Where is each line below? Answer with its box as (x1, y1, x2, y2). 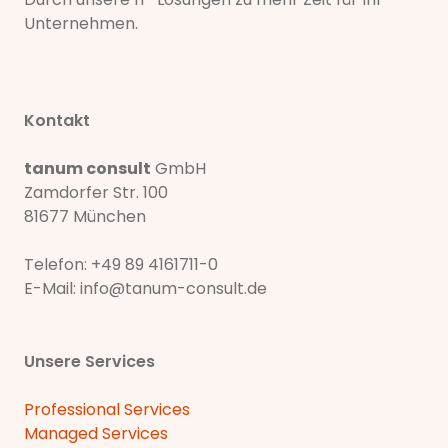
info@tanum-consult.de (80, 277, 267, 301)
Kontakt (24, 109, 90, 133)
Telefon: (24, 253, 91, 277)
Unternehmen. (24, 12, 138, 36)
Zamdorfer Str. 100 (24, 181, 168, 205)
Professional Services (24, 398, 190, 422)
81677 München (24, 205, 146, 229)
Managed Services (24, 422, 168, 446)
